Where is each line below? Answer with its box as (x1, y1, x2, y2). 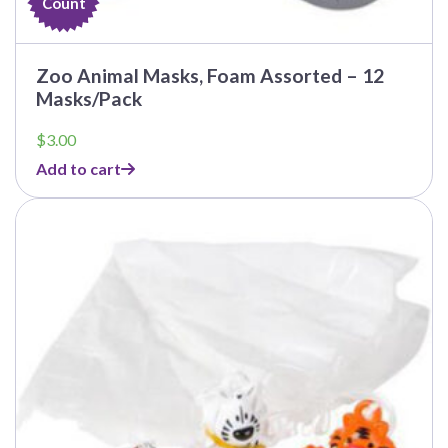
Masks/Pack (36, 87, 142, 111)
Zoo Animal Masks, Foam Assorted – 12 (36, 64, 384, 88)
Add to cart (36, 159, 121, 179)
